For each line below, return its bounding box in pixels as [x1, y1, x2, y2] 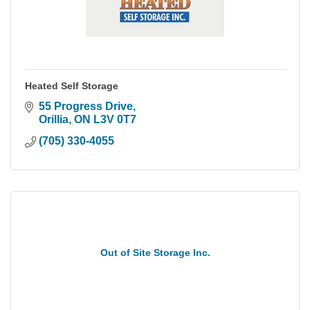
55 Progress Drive [39, 100, 133, 113]
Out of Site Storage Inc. [100, 247, 210, 259]
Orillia [39, 113, 69, 126]
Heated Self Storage [25, 80, 118, 92]
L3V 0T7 [93, 113, 136, 126]
